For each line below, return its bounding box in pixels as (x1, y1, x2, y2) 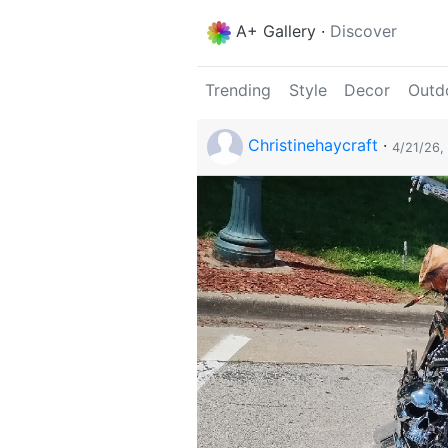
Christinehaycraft (248, 135, 378, 156)
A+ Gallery (236, 21, 316, 42)
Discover (330, 21, 397, 42)
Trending (205, 80, 271, 101)
